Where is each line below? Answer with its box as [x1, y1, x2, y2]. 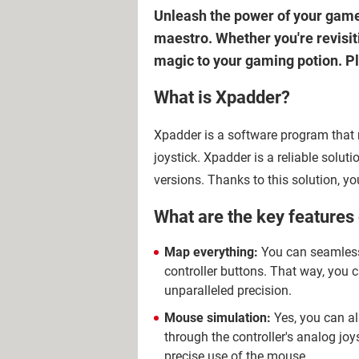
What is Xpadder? [154, 87, 290, 108]
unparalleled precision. [164, 283, 292, 298]
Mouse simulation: [164, 310, 271, 325]
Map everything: [164, 244, 258, 260]
